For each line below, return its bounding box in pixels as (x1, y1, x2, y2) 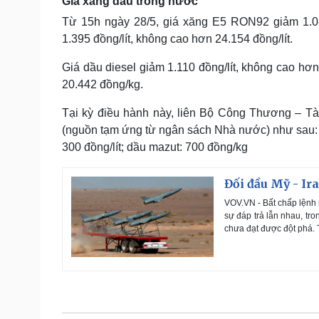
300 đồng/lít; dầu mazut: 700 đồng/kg (62, 141, 248, 153)
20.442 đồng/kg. (62, 78, 143, 90)
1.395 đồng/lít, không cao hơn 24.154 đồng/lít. (62, 33, 293, 45)
